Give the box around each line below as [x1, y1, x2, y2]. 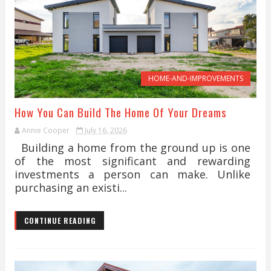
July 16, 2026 [84, 125, 127, 135]
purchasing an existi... [14, 180, 127, 195]
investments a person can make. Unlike [14, 167, 251, 181]
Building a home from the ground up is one [14, 140, 251, 155]
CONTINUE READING [24, 215, 96, 226]
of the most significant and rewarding [14, 154, 251, 168]
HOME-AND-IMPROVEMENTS [148, 73, 244, 83]
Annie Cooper [21, 125, 70, 135]
